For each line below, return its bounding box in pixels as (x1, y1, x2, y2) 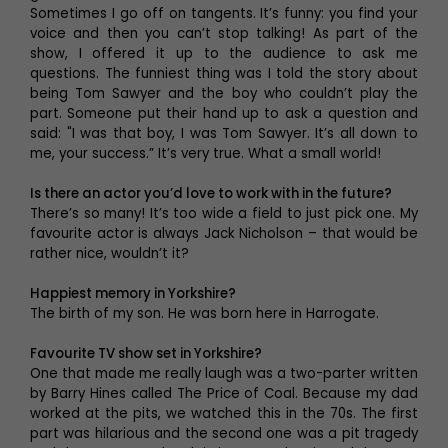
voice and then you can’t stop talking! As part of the (30, 23, 418, 43)
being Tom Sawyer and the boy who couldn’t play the (30, 83, 418, 103)
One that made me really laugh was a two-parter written (30, 363, 418, 383)
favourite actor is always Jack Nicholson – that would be (30, 223, 418, 243)
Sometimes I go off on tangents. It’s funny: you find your (30, 3, 418, 23)
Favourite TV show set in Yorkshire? (30, 343, 265, 363)
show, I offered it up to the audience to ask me (30, 43, 418, 63)
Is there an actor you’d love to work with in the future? (30, 183, 392, 203)
